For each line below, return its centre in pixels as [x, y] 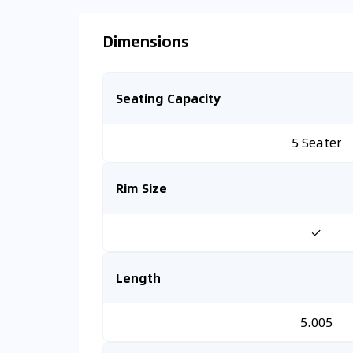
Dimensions [146, 41]
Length [138, 278]
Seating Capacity [168, 98]
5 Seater [316, 142]
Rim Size [141, 188]
